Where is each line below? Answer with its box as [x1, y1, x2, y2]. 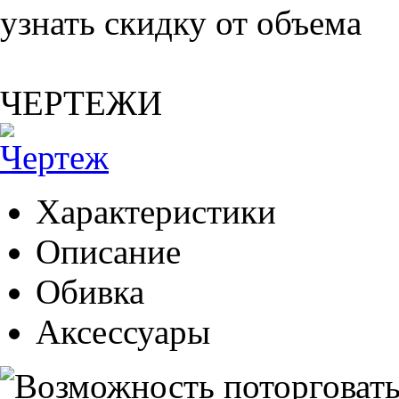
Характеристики [36, 191, 276, 231]
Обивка [36, 272, 144, 311]
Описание [36, 232, 181, 271]
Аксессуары [36, 312, 210, 351]
